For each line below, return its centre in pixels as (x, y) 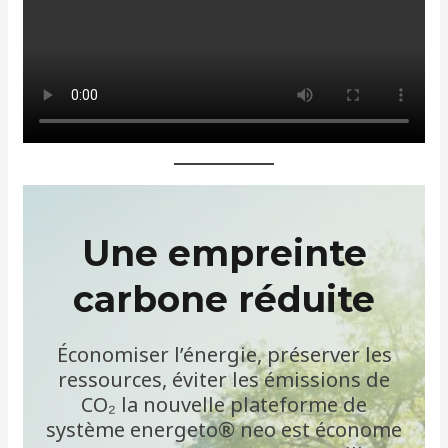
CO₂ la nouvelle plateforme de (224, 404)
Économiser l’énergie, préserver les (224, 354)
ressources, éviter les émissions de (224, 379)
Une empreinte (224, 252)
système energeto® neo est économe (224, 429)
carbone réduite (224, 298)
